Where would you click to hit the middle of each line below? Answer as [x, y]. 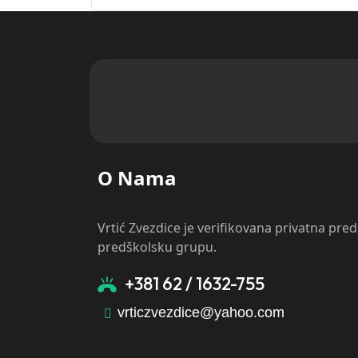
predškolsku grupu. [157, 247]
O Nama [137, 177]
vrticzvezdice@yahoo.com [201, 313]
